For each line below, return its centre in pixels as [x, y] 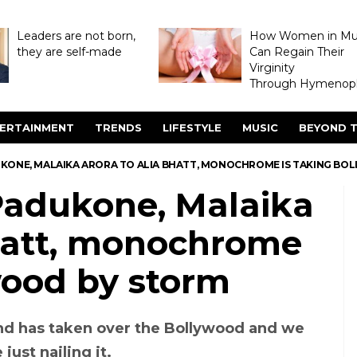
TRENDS [118, 127]
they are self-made [69, 52]
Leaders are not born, [76, 36]
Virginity [272, 68]
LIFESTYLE [192, 127]
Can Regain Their [296, 52]
